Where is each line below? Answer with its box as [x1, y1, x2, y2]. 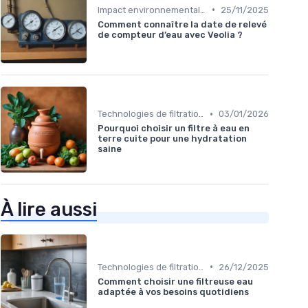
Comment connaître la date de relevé [98, 19, 267, 30]
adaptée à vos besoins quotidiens [98, 286, 249, 297]
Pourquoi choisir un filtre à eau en [98, 123, 250, 134]
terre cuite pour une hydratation [98, 133, 247, 144]
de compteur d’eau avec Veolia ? [98, 29, 243, 40]
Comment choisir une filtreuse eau [98, 276, 253, 287]
